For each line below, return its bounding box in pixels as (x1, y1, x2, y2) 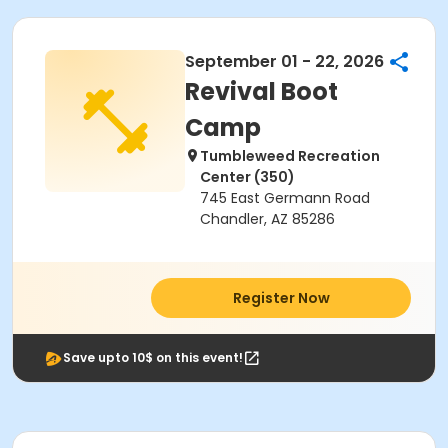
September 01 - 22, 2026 (185, 50, 384, 73)
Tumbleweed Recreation (200, 146, 380, 166)
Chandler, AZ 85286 (200, 209, 335, 229)
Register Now (232, 288, 330, 308)
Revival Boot (185, 75, 338, 108)
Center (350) (200, 167, 295, 187)
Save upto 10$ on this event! (63, 349, 243, 366)
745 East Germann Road (200, 188, 370, 208)
